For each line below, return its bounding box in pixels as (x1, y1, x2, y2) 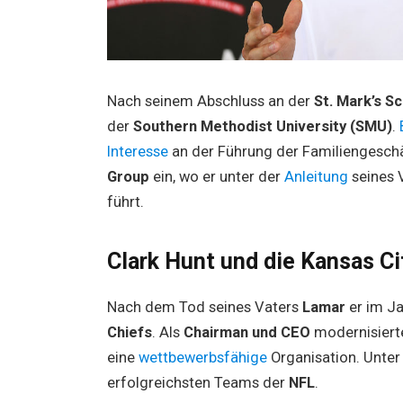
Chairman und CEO (183, 323, 310, 341)
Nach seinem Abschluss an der (106, 92, 314, 110)
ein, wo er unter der (148, 167, 284, 185)
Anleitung (283, 167, 352, 185)
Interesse (106, 142, 172, 160)
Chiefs (106, 323, 152, 341)
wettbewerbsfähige (138, 348, 271, 366)
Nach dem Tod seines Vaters (106, 298, 302, 316)
